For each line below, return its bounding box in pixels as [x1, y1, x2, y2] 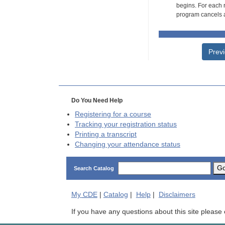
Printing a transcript [75, 131, 137, 139]
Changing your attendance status [75, 141, 180, 149]
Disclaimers [158, 190, 195, 198]
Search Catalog [74, 165, 114, 171]
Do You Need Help [71, 97, 123, 104]
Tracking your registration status [75, 121, 177, 129]
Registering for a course [75, 110, 151, 119]
